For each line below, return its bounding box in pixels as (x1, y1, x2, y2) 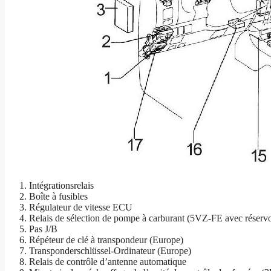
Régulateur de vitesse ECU (29, 201, 132, 212)
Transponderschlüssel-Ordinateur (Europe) (29, 245, 191, 256)
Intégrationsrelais (29, 180, 94, 191)
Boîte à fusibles (29, 191, 88, 201)
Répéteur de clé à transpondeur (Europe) (29, 234, 183, 245)
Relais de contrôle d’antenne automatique (29, 256, 186, 267)
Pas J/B (29, 223, 57, 234)
